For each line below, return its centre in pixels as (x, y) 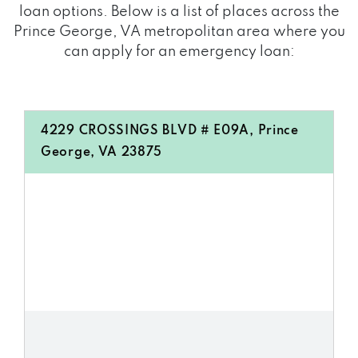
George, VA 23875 (102, 153)
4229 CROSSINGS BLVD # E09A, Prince (170, 131)
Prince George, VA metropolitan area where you (179, 32)
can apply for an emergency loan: (179, 52)
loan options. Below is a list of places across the (179, 12)
